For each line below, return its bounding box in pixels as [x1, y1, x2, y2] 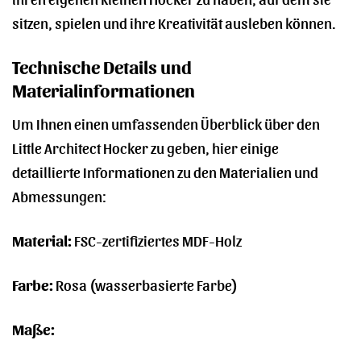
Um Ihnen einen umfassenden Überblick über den [12, 113, 320, 132]
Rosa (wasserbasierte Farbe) [53, 274, 238, 293]
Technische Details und [12, 55, 192, 78]
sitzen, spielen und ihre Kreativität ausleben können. [12, 13, 336, 32]
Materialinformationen [12, 78, 195, 102]
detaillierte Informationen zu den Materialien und [12, 161, 318, 180]
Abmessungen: [12, 185, 106, 205]
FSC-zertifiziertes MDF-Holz [72, 230, 242, 249]
